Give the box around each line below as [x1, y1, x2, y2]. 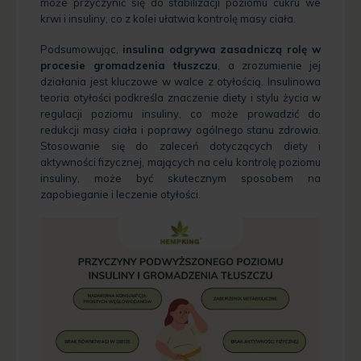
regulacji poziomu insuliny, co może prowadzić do [40, 107, 321, 121]
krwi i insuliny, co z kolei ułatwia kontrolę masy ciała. [40, 11, 296, 25]
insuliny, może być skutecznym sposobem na [40, 172, 321, 185]
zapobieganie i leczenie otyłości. [40, 188, 201, 201]
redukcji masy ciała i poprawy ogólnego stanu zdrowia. [40, 123, 321, 137]
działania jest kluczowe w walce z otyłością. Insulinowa [40, 75, 321, 89]
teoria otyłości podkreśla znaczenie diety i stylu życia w [40, 91, 321, 105]
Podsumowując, [40, 43, 122, 56]
